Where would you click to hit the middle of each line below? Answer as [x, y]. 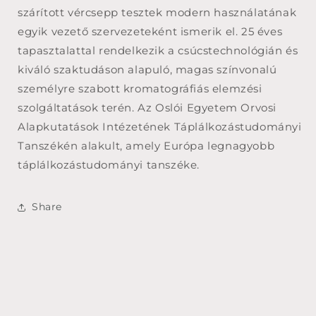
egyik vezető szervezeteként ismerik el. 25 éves [150, 31]
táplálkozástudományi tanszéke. [109, 164]
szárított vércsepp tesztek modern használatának [157, 12]
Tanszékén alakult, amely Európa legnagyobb [146, 145]
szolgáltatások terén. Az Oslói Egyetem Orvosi [147, 107]
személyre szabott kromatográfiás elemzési [140, 88]
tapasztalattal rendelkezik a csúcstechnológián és [158, 50]
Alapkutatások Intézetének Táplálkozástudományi [160, 126]
